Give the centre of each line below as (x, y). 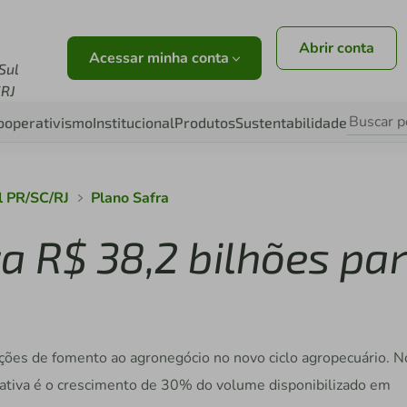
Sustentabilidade (291, 122)
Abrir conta (337, 48)
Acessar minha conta (161, 58)
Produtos (205, 122)
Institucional (134, 122)
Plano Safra (130, 198)
